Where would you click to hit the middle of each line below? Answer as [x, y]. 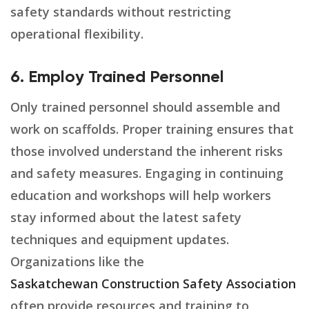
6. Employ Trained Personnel [117, 78]
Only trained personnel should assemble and [145, 107]
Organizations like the [77, 262]
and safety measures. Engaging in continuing [147, 173]
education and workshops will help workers [141, 196]
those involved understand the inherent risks [147, 151]
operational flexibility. [77, 34]
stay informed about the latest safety [126, 218]
